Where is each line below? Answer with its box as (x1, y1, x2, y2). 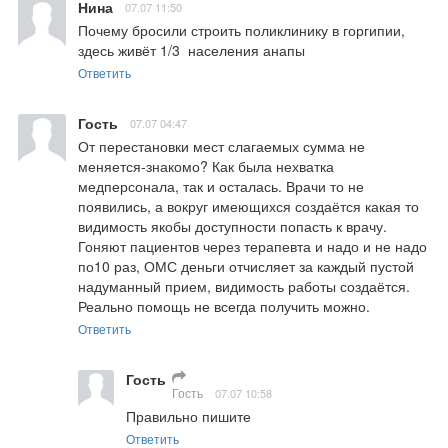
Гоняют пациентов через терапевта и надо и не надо (78, 235, 427, 256)
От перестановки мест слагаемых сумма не (78, 135, 365, 156)
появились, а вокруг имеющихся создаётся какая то (78, 195, 419, 216)
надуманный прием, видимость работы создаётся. (78, 275, 410, 296)
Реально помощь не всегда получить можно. (78, 295, 370, 316)
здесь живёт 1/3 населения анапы (78, 39, 305, 60)
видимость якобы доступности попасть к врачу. (78, 215, 387, 236)
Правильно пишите (126, 405, 251, 426)
